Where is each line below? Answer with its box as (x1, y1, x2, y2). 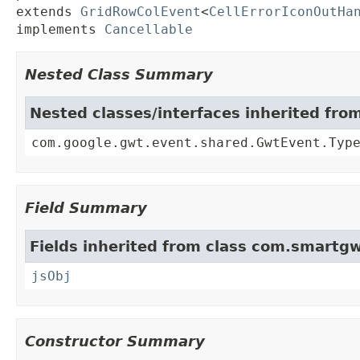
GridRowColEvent (80, 4, 201, 20)
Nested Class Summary (25, 66, 213, 84)
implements (16, 22, 104, 38)
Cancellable (104, 22, 193, 38)
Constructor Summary (25, 333, 205, 350)
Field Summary (25, 199, 147, 217)
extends (16, 4, 80, 20)
